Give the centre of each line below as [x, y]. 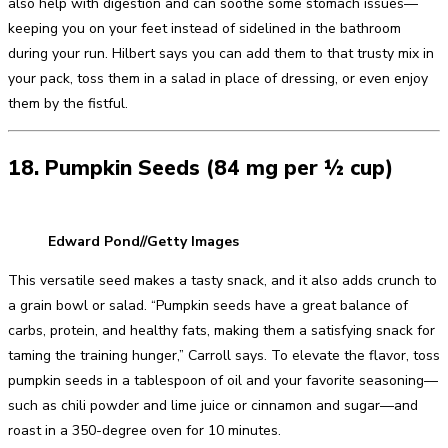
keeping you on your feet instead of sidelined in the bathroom [204, 29]
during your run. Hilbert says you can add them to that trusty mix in [221, 54]
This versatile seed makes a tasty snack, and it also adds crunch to [222, 281]
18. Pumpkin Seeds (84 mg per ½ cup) [200, 167]
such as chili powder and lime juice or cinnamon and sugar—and [213, 406]
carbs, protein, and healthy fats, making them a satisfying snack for [221, 331]
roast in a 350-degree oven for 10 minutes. [144, 431]
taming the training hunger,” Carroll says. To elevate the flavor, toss [224, 356]
